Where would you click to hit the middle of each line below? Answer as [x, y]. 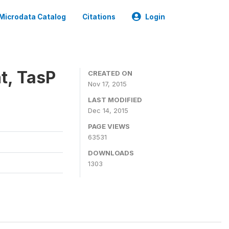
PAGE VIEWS [109, 126]
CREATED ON [110, 73]
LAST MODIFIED [115, 100]
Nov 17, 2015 [107, 84]
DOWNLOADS [111, 153]
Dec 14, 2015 [108, 110]
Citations [99, 17]
